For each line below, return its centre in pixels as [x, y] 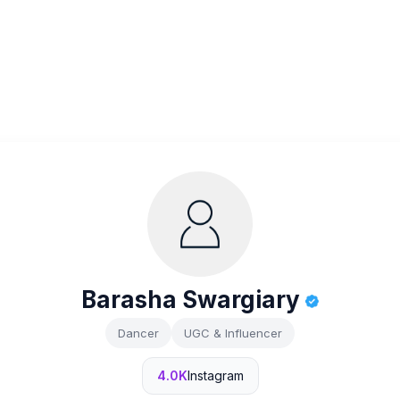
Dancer [138, 333]
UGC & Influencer [233, 333]
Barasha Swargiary [193, 300]
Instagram [215, 375]
